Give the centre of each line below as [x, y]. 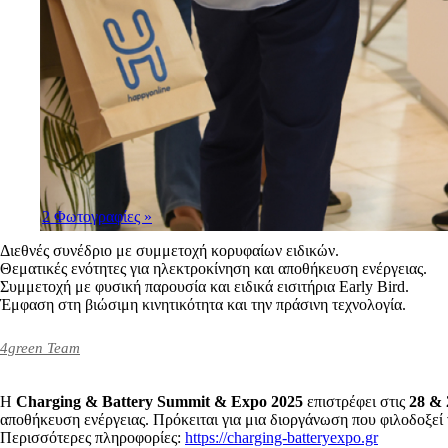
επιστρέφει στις [356, 401]
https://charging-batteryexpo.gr [281, 437]
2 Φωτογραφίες [93, 216]
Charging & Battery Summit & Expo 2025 [159, 401]
